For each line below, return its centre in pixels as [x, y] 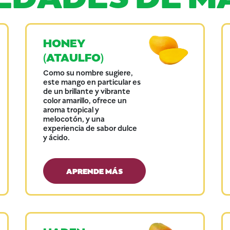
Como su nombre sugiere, [88, 72]
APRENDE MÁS [94, 170]
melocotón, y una [74, 118]
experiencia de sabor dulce [90, 128]
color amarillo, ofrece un [85, 100]
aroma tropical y [71, 109]
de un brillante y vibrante [87, 91]
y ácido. [56, 137]
